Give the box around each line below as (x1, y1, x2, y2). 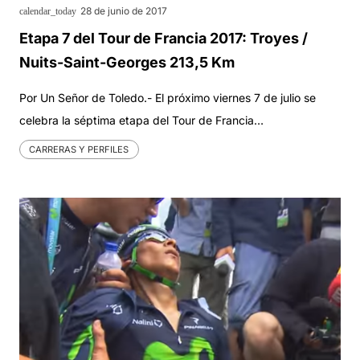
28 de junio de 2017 (80, 5, 167, 18)
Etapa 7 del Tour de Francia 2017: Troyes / (19, 30, 308, 47)
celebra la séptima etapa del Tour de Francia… (19, 113, 264, 128)
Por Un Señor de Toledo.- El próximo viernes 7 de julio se (19, 91, 316, 105)
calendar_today (19, 6, 76, 18)
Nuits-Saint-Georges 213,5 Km (19, 54, 235, 72)
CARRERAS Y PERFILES (29, 143, 129, 155)
